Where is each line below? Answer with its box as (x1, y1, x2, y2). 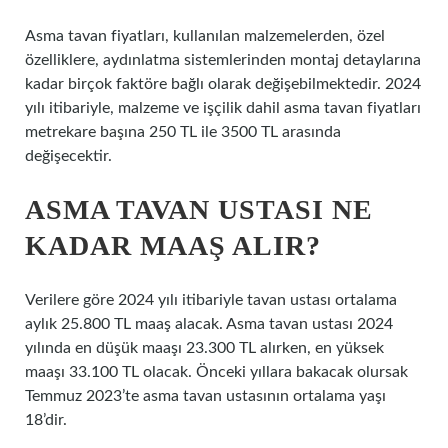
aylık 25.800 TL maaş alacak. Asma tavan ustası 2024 (25, 316, 393, 332)
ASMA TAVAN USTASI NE (25, 194, 373, 225)
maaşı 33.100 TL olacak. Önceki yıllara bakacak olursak (25, 364, 408, 380)
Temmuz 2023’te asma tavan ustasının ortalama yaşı (25, 388, 386, 404)
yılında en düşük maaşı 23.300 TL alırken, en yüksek (25, 340, 384, 356)
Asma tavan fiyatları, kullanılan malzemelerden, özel (25, 28, 385, 44)
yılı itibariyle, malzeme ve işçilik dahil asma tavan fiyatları (25, 100, 421, 116)
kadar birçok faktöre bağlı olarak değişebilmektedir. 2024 (25, 76, 421, 92)
